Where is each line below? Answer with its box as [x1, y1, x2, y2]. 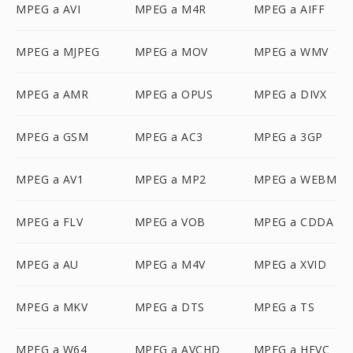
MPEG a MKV [16, 299, 87, 314]
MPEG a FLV [16, 214, 83, 229]
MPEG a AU [16, 257, 79, 272]
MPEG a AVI [16, 2, 80, 17]
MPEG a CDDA [253, 214, 334, 229]
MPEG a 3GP [253, 129, 323, 144]
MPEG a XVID [253, 257, 327, 272]
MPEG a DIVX [253, 87, 327, 102]
